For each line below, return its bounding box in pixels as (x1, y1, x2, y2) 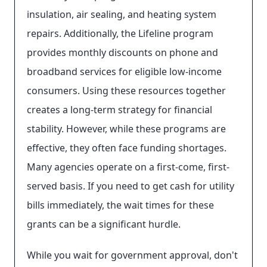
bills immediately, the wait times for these (27, 198, 214, 212)
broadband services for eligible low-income (27, 65, 222, 78)
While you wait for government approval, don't (27, 249, 238, 262)
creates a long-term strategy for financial (27, 103, 212, 116)
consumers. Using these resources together (27, 84, 226, 97)
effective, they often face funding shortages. (27, 141, 226, 154)
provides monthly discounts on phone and (27, 46, 218, 59)
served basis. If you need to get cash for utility (27, 179, 234, 193)
